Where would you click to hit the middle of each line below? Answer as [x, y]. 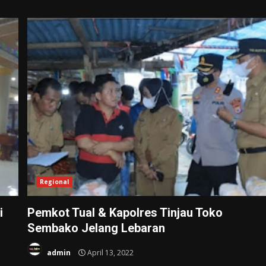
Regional [54, 181]
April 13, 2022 [110, 253]
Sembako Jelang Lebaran [96, 228]
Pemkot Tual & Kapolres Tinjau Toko [125, 212]
